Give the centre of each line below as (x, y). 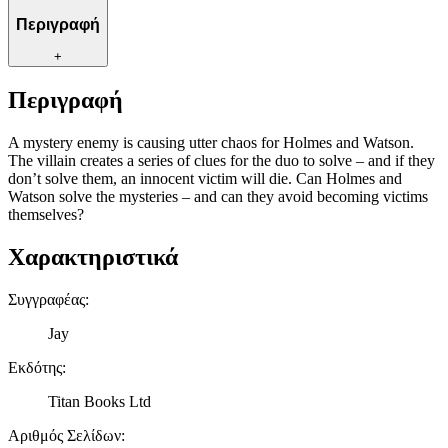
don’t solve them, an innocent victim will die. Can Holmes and (205, 178)
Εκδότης (35, 367)
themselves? (46, 214)
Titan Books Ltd (99, 401)
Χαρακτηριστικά (93, 256)
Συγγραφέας (46, 299)
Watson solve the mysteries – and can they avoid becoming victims (218, 196)
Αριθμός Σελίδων (64, 435)
